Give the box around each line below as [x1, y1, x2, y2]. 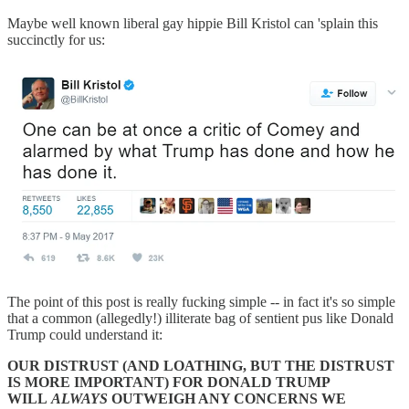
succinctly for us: [7, 31, 105, 47]
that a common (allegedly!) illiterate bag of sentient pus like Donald [7, 310, 393, 327]
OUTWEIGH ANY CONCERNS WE [108, 391, 346, 407]
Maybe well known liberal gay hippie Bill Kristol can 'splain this [7, 15, 378, 31]
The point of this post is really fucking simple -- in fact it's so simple [7, 294, 395, 310]
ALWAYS [51, 391, 108, 407]
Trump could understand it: [7, 327, 163, 343]
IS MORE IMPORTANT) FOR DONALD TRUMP [7, 374, 330, 391]
